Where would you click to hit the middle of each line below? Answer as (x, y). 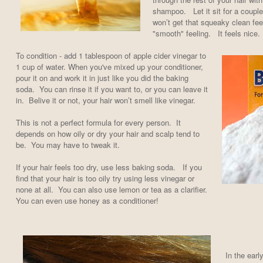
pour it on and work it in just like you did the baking (102, 78)
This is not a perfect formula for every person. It (98, 123)
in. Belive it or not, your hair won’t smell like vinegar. (107, 100)
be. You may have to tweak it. (69, 145)
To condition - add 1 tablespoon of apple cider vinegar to (111, 56)
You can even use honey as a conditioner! (87, 201)
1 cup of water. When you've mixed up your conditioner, (109, 67)
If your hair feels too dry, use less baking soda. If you (109, 167)
